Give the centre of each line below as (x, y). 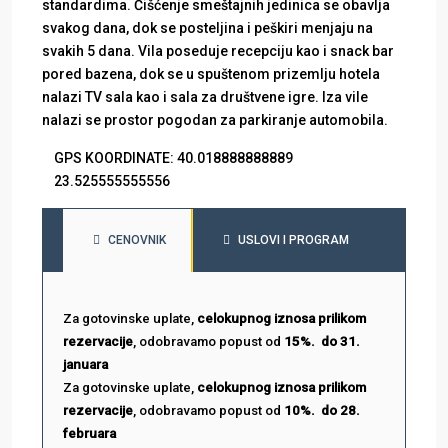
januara (85, 365)
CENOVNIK (137, 240)
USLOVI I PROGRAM (293, 240)
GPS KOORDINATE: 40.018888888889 (173, 158)
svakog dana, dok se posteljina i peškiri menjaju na (207, 28)
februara (89, 434)
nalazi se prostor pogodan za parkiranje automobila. (215, 120)
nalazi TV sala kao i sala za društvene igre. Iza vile (205, 97)
